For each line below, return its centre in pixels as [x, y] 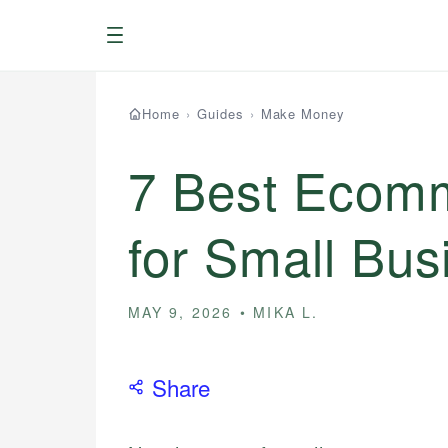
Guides [220, 113]
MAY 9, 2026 [180, 311]
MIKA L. [285, 311]
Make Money [303, 113]
